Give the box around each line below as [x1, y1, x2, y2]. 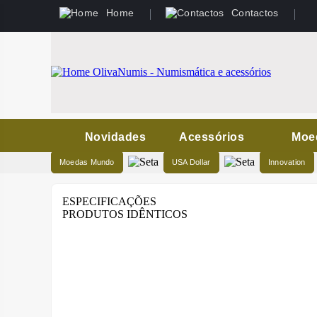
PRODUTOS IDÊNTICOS [62, 208, 188, 220]
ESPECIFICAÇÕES [62, 195, 156, 207]
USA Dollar [172, 158, 211, 166]
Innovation [268, 158, 306, 166]
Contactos [231, 7, 279, 18]
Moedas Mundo [59, 158, 115, 166]
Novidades [85, 131, 146, 143]
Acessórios [179, 131, 245, 143]
